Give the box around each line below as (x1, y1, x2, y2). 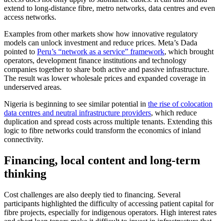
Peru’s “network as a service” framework (37, 47, 164, 56)
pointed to (4, 47, 37, 56)
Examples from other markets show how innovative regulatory (4, 30, 198, 38)
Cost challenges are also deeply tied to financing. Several (4, 190, 181, 199)
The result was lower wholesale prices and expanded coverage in (4, 74, 206, 83)
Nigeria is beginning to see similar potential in (4, 100, 148, 109)
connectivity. (4, 135, 43, 144)
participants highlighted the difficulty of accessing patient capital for (4, 199, 214, 208)
